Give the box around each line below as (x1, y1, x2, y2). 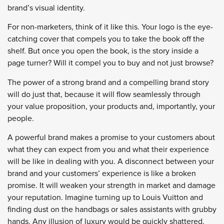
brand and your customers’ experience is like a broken (7, 168, 196, 179)
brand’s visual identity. (7, 2, 85, 13)
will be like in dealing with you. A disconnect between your (7, 156, 214, 167)
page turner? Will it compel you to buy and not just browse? (7, 58, 213, 68)
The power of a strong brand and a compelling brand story (7, 77, 209, 87)
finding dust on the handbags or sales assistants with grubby (7, 204, 216, 215)
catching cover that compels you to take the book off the (7, 34, 204, 44)
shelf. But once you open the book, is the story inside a (7, 46, 198, 56)
